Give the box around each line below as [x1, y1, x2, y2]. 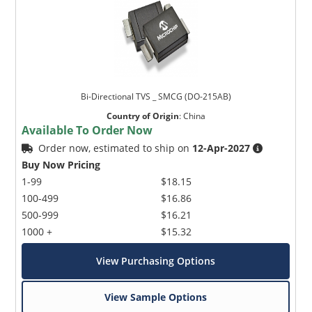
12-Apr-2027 [192, 141, 251, 155]
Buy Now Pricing [22, 158, 101, 172]
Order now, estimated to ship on [38, 141, 193, 155]
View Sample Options [104, 290, 208, 304]
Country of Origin [106, 110, 179, 123]
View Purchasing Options [96, 254, 216, 268]
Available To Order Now [22, 123, 153, 139]
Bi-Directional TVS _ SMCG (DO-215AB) [80, 91, 231, 103]
